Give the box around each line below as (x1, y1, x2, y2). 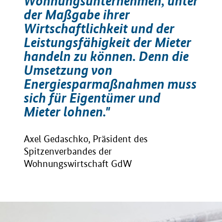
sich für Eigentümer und (24, 90, 161, 106)
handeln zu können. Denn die (24, 48, 189, 64)
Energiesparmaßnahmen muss (24, 76, 197, 92)
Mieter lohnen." (24, 104, 110, 120)
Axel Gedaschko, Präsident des (24, 133, 148, 145)
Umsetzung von (24, 62, 112, 78)
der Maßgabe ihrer (24, 6, 130, 23)
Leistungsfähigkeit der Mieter (24, 34, 191, 51)
